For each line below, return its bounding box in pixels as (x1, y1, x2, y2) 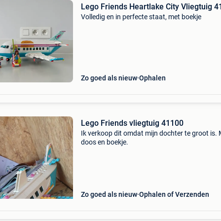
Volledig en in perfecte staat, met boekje (80, 13, 201, 21)
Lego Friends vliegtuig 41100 (80, 118, 184, 128)
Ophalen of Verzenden (139, 190, 209, 198)
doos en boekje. (80, 138, 128, 146)
